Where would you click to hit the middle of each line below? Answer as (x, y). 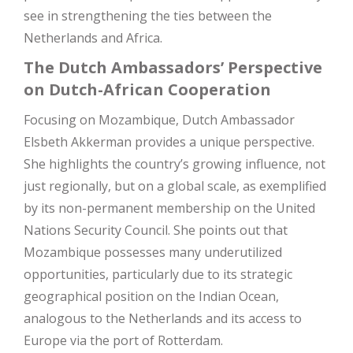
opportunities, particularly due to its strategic (158, 274)
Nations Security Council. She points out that (156, 230)
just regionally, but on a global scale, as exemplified (175, 186)
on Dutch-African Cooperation (147, 89)
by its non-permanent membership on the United (169, 208)
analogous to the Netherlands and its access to (163, 318)
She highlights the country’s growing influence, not (175, 164)
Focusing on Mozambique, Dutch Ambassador (159, 120)
